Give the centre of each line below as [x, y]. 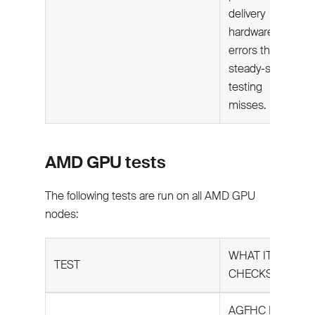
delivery [247, 14]
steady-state [259, 69]
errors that [254, 51]
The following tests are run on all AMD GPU [150, 196]
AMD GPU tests [105, 162]
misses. [247, 105]
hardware [251, 32]
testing [245, 87]
